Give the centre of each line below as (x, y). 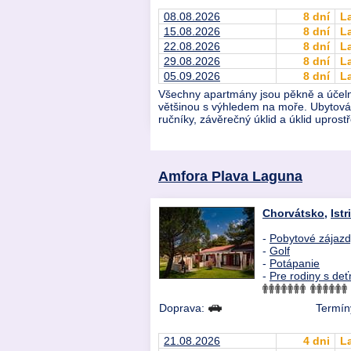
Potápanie (295, 264)
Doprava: (183, 308)
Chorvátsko (293, 213)
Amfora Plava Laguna (230, 176)
